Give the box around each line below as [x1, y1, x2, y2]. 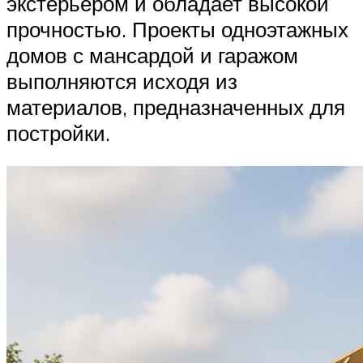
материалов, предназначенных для [6, 93, 345, 120]
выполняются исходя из [6, 67, 237, 94]
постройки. [6, 119, 110, 146]
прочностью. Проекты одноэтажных [6, 15, 348, 42]
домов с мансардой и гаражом [6, 41, 298, 68]
